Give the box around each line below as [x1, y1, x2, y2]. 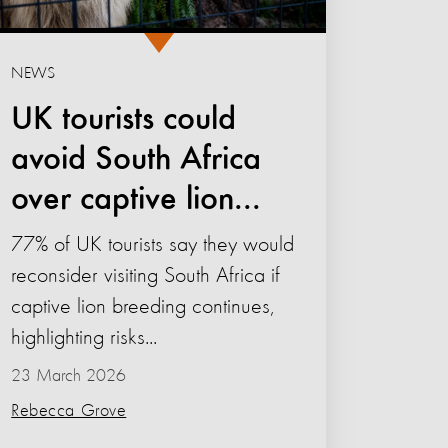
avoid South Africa [11, 142, 262, 177]
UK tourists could [11, 102, 237, 137]
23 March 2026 [11, 366, 127, 385]
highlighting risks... [11, 326, 158, 349]
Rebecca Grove [11, 401, 127, 420]
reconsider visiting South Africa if [11, 264, 281, 287]
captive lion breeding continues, [11, 295, 275, 318]
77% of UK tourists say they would [11, 233, 295, 256]
